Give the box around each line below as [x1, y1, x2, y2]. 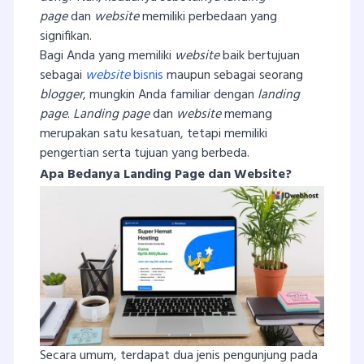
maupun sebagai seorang [163, 64, 303, 86]
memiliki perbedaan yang [142, 6, 277, 28]
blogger [40, 84, 83, 106]
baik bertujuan [219, 45, 300, 67]
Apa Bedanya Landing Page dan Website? [40, 163, 292, 185]
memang [221, 103, 272, 125]
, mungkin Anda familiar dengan [83, 84, 258, 106]
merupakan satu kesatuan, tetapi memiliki [40, 123, 267, 145]
